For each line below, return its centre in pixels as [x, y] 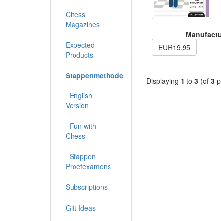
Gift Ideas [81, 208]
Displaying [164, 81]
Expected [80, 45]
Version [77, 105]
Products [79, 55]
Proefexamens [88, 166]
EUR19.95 [174, 47]
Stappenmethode [94, 76]
